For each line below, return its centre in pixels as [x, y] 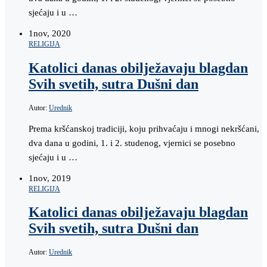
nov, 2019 [52, 178]
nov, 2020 [52, 34]
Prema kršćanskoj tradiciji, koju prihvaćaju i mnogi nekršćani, [144, 128]
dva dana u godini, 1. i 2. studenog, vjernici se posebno [132, 143]
